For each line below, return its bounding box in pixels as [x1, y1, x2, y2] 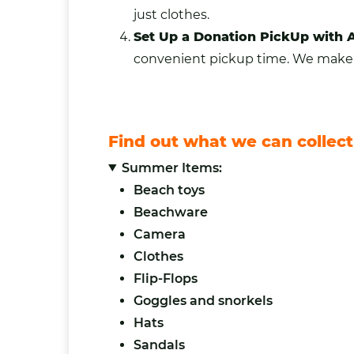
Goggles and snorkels [134, 292, 273, 308]
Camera [134, 226, 186, 242]
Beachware [134, 204, 208, 220]
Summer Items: [121, 160, 222, 175]
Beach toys [134, 182, 205, 198]
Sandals [134, 337, 185, 352]
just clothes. [134, 6, 209, 22]
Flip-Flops [134, 270, 198, 286]
